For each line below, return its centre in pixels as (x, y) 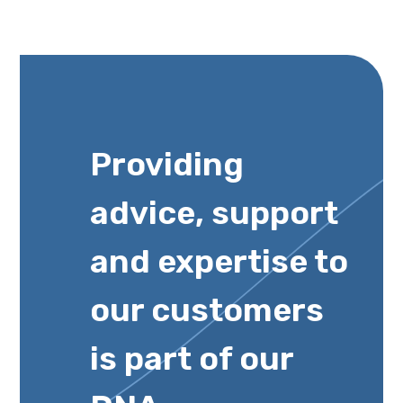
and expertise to (219, 262)
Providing (167, 165)
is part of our (192, 359)
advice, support (214, 213)
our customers (207, 310)
